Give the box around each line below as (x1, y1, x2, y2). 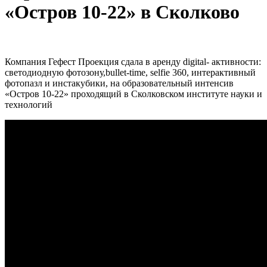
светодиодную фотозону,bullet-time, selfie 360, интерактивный (5, 67, 256, 77)
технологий (5, 99, 52, 110)
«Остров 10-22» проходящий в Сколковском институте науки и (5, 88, 262, 99)
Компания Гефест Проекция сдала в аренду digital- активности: (5, 56, 261, 67)
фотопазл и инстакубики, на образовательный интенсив (5, 77, 234, 88)
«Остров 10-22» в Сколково (5, 1, 240, 23)
